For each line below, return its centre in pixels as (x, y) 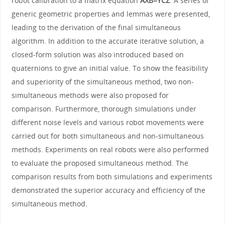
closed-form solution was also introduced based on (97, 54)
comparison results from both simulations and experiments (112, 176)
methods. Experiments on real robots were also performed (110, 149)
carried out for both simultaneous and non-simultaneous (107, 136)
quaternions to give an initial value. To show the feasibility (109, 68)
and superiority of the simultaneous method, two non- (102, 81)
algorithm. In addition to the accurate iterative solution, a (107, 41)
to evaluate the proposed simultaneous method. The (100, 163)
